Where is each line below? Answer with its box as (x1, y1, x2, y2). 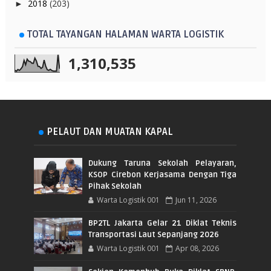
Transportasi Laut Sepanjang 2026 (88, 229, 220, 240)
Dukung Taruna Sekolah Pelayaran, (88, 158, 237, 168)
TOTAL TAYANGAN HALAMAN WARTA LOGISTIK (27, 28, 224, 41)
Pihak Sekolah (88, 181, 142, 191)
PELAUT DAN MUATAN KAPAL (47, 125, 174, 138)
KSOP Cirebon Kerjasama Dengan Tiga (88, 169, 237, 180)
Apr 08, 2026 (175, 243, 220, 253)
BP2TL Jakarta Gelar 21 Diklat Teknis (88, 218, 237, 228)
